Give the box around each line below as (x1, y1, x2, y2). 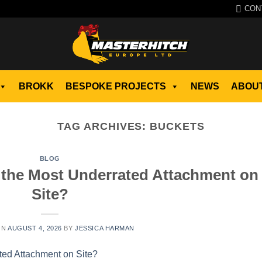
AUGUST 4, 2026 (8, 224, 62, 232)
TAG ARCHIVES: (57, 120, 150, 132)
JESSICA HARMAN (75, 224, 135, 232)
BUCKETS (150, 120, 205, 132)
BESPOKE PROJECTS (65, 81, 166, 91)
